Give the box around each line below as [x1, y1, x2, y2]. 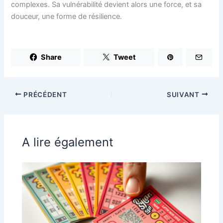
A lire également [22, 134, 114, 149]
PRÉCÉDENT [21, 90, 67, 99]
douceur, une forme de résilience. [11, 11, 122, 21]
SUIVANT [167, 90, 202, 99]
